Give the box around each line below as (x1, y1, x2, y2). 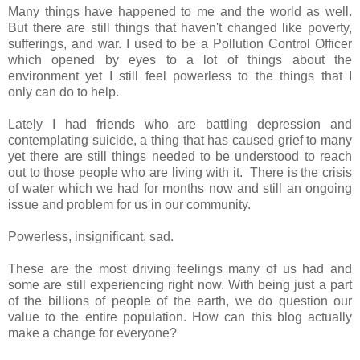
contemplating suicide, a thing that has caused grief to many (8, 133, 352, 148)
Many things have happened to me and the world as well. (8, 5, 352, 19)
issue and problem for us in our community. (8, 198, 251, 212)
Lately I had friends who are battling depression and (8, 117, 352, 132)
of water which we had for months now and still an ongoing (8, 182, 352, 196)
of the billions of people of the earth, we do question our (8, 294, 352, 309)
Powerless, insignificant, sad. (8, 230, 174, 244)
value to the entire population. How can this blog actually (8, 310, 352, 325)
